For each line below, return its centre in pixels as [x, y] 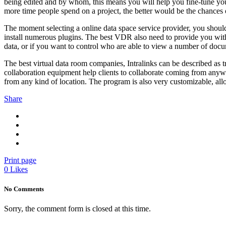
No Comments [24, 189]
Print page [20, 160]
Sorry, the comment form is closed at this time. [77, 209]
